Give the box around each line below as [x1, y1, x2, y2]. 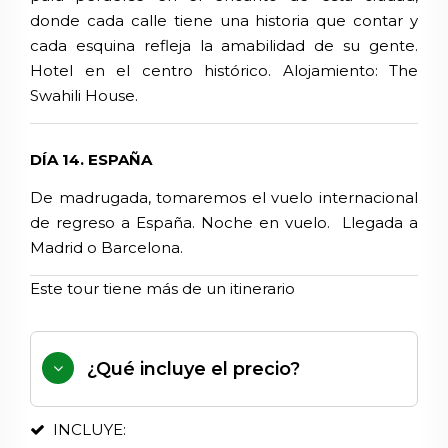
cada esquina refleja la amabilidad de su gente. [30, 36, 418, 56]
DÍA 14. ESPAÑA [30, 150, 152, 170]
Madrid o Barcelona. [30, 238, 183, 258]
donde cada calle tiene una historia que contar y [30, 11, 418, 31]
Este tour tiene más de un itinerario [30, 279, 295, 299]
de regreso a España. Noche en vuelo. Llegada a [30, 213, 418, 233]
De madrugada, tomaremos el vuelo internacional [30, 188, 418, 208]
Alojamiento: [271, 61, 389, 81]
